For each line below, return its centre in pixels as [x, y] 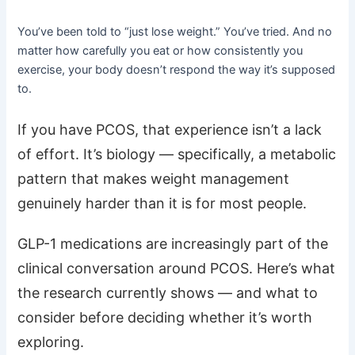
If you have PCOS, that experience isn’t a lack [170, 129]
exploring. [51, 342]
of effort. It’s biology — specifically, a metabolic [177, 154]
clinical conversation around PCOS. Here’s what [177, 268]
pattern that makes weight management [154, 178]
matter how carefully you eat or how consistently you [160, 51]
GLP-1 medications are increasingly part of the [173, 243]
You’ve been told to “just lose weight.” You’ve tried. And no [175, 32]
